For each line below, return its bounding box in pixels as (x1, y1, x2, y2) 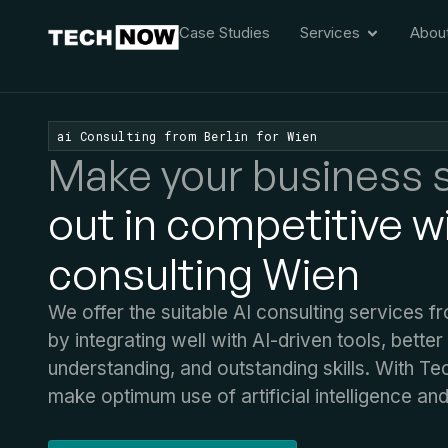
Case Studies (179, 23, 271, 42)
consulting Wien (48, 247, 360, 300)
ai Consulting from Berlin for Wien (57, 128, 317, 144)
